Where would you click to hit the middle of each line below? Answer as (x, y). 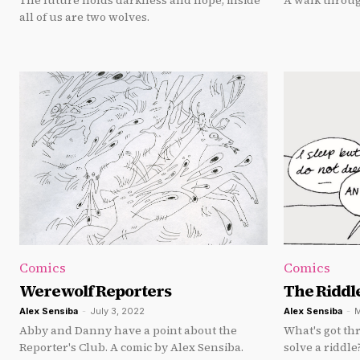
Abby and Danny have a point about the (128, 331)
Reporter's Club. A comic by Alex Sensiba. (131, 348)
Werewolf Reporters (95, 291)
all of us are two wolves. (84, 17)
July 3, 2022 (117, 311)
